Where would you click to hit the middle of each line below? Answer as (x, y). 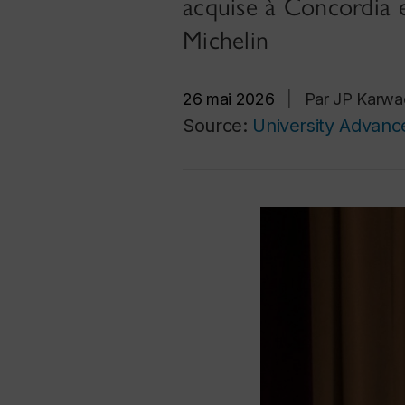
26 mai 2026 (229, 99)
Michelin (226, 40)
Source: (218, 126)
